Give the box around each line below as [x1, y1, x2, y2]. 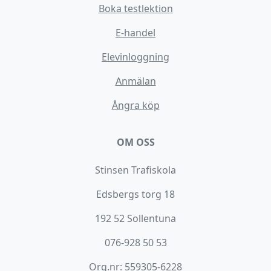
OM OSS [116, 135, 155, 149]
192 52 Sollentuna [95, 212, 176, 225]
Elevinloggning [102, 50, 169, 64]
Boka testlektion [98, 2, 173, 15]
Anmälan [115, 74, 156, 88]
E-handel [116, 26, 155, 39]
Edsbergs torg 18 [96, 188, 175, 201]
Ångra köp [111, 99, 160, 112]
